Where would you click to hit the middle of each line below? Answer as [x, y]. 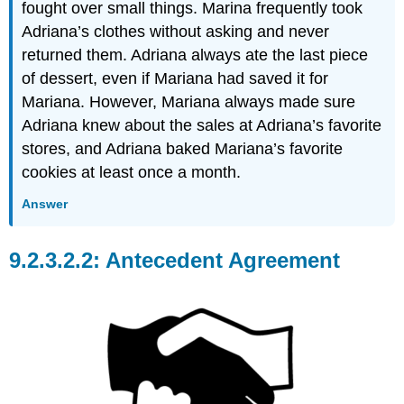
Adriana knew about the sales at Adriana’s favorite [202, 126]
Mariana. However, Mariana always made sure [189, 102]
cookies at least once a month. [132, 173]
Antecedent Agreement [223, 260]
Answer [45, 204]
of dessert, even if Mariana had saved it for [175, 79]
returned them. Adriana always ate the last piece [195, 55]
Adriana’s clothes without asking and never [176, 32]
